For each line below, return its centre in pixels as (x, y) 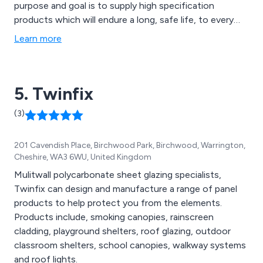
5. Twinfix (54, 94)
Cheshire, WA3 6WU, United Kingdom (83, 157)
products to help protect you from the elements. (118, 203)
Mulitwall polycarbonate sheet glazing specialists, (118, 175)
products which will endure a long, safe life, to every (124, 20)
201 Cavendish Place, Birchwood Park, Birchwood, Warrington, (130, 146)
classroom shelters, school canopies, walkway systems (130, 245)
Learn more (38, 39)
